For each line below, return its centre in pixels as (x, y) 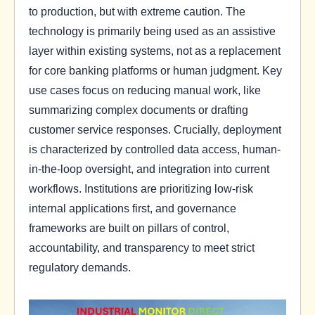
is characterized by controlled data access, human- (155, 149)
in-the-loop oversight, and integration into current (149, 168)
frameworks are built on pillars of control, (129, 227)
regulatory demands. (80, 267)
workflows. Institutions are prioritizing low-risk (141, 188)
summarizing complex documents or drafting (139, 109)
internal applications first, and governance (133, 208)
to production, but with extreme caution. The (137, 11)
